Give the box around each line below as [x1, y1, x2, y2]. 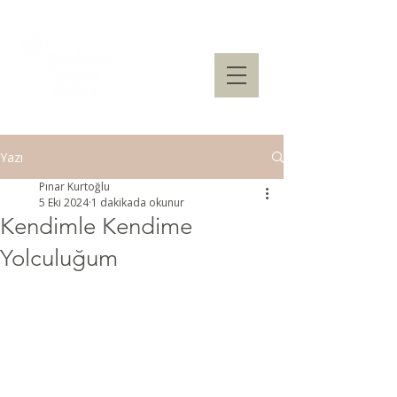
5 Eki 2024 [39, 195, 89, 210]
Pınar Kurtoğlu [39, 179, 110, 194]
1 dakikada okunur [91, 195, 184, 210]
